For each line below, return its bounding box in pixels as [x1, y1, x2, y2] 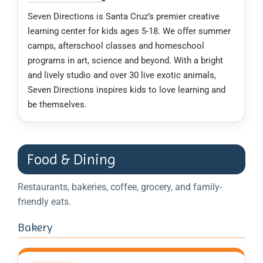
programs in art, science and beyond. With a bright [28, 55, 223, 66]
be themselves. [28, 99, 87, 110]
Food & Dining [27, 151, 116, 168]
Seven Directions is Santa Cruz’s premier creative [28, 11, 220, 22]
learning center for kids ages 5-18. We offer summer [28, 25, 231, 36]
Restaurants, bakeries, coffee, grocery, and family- [18, 181, 222, 193]
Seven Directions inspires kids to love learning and [28, 84, 225, 95]
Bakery [18, 221, 53, 235]
